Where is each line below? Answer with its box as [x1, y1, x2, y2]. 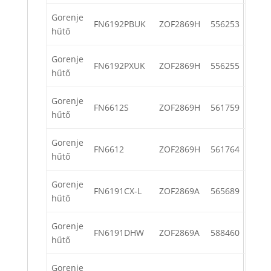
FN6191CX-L [94, 185, 142, 197]
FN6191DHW [94, 227, 144, 239]
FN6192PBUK [94, 18, 146, 30]
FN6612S [94, 102, 129, 114]
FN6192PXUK [94, 60, 145, 72]
